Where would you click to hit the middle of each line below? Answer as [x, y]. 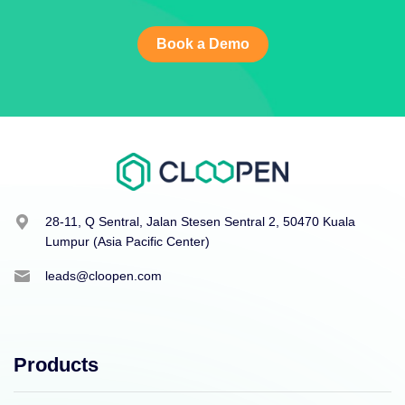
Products [56, 365]
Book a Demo [202, 44]
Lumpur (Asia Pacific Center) [127, 242]
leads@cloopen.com [104, 276]
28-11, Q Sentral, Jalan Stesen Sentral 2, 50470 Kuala [200, 222]
